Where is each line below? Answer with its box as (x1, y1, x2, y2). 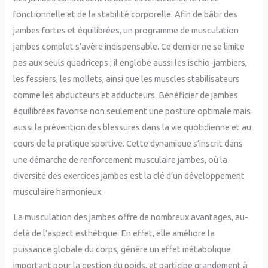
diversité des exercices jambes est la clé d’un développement (13, 170, 245, 181)
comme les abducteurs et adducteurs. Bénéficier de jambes (13, 89, 239, 100)
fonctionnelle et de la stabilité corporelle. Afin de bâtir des (13, 8, 238, 19)
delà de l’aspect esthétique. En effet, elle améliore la (13, 227, 215, 238)
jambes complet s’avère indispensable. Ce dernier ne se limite (13, 41, 245, 51)
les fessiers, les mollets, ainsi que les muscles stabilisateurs (13, 73, 240, 84)
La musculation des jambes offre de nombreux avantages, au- (13, 211, 249, 222)
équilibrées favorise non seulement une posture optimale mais (13, 105, 251, 116)
